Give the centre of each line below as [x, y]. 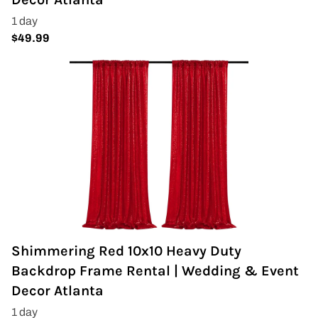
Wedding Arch [46, 9]
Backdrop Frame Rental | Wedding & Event [155, 271]
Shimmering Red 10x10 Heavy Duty [126, 251]
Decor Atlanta [57, 291]
